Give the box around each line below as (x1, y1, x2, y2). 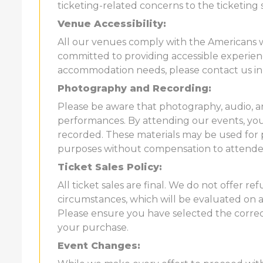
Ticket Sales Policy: (58, 161, 162, 173)
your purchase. (58, 221, 129, 233)
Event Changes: (58, 240, 140, 251)
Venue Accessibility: (58, 18, 166, 29)
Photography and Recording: (58, 82, 211, 94)
